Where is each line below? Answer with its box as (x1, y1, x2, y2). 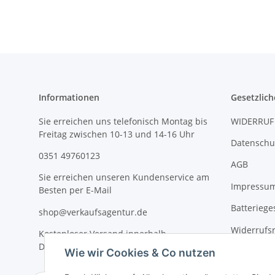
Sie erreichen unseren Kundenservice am (39, 171, 209, 184)
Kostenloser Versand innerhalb (39, 228, 166, 240)
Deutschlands (39, 241, 95, 253)
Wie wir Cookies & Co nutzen (64, 246, 215, 260)
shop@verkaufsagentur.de (39, 206, 147, 218)
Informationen (39, 91, 99, 104)
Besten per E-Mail (39, 184, 112, 196)
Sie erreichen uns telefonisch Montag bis (39, 115, 207, 127)
